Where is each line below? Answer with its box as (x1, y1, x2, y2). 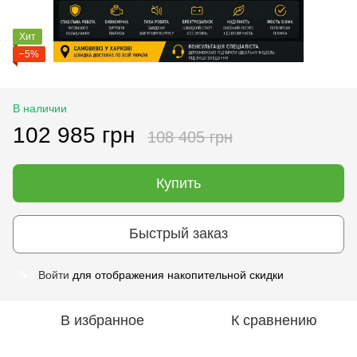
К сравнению (231, 312, 317, 328)
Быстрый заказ (129, 226, 228, 242)
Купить (156, 175, 201, 191)
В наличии (13, 101, 67, 115)
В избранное (60, 312, 144, 328)
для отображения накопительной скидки (69, 268, 284, 281)
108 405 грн (147, 127, 233, 146)
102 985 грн (13, 122, 135, 147)
